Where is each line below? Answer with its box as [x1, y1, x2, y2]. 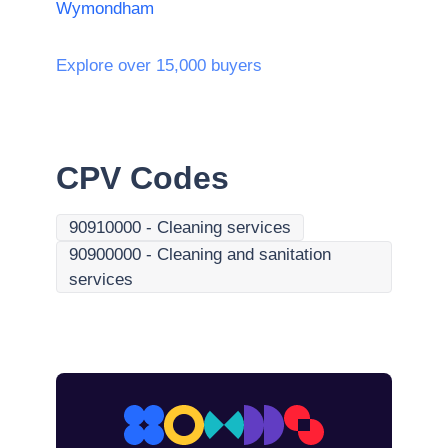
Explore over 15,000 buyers [56, 56, 262, 75]
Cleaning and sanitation [157, 245, 331, 264]
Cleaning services [157, 218, 291, 237]
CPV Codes [56, 160, 229, 196]
